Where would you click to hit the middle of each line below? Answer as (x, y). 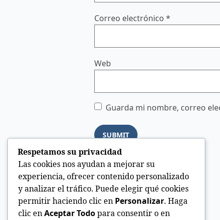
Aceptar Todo (70, 213)
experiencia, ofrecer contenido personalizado (104, 177)
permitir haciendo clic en (67, 201)
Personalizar (139, 201)
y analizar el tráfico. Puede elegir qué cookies (103, 189)
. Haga (176, 201)
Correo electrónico (130, 18)
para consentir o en (133, 213)
